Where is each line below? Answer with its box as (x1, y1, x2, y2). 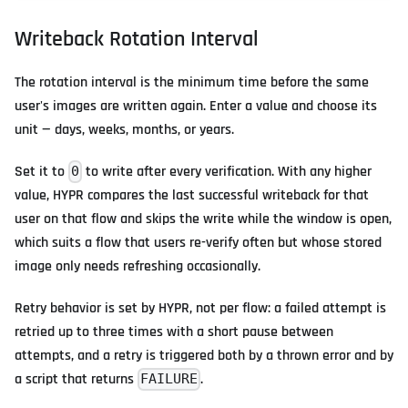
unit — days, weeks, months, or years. (15, 119, 234, 139)
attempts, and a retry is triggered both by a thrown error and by (15, 345, 393, 365)
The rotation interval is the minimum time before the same (15, 72, 369, 92)
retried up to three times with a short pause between (15, 321, 333, 342)
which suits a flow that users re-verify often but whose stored (15, 232, 382, 252)
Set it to (15, 161, 68, 181)
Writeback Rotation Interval (15, 25, 259, 53)
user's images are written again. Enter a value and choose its (15, 96, 377, 116)
